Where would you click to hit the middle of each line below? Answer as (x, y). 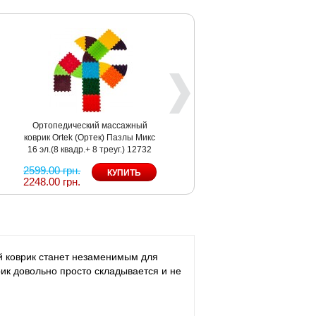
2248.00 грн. (52, 181)
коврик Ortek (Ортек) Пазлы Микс (90, 137)
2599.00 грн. (52, 170)
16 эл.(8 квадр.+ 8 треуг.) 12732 (90, 149)
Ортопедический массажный (90, 125)
